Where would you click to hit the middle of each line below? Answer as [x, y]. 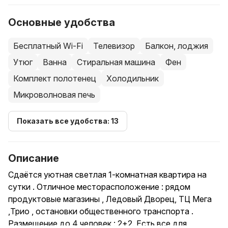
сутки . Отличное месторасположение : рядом [99, 187]
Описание [34, 158]
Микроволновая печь [54, 95]
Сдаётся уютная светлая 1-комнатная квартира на [107, 175]
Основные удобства [62, 22]
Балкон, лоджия [177, 46]
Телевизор [114, 46]
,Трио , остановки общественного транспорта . [101, 211]
